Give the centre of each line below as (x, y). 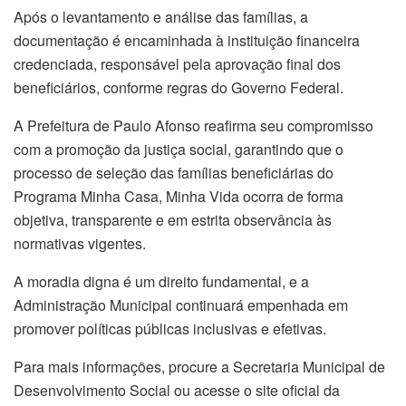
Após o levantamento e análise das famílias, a (161, 16)
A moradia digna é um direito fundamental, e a (161, 281)
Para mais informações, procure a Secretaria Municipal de (199, 366)
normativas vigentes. (80, 243)
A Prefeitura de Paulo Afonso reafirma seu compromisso (193, 125)
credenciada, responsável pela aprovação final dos (177, 63)
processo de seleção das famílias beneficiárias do (174, 172)
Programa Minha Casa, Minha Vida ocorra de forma (179, 196)
